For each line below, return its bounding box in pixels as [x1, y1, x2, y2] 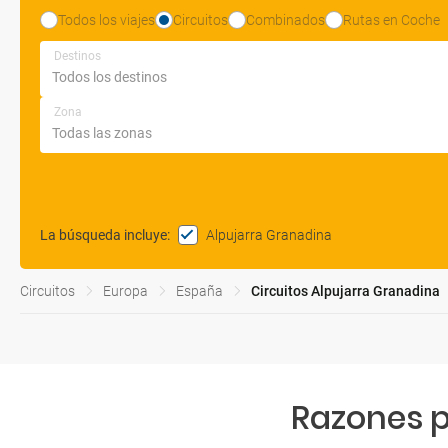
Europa [103, 283, 148, 299]
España [176, 283, 223, 299]
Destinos [54, 49, 101, 63]
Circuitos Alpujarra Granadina [251, 283, 440, 299]
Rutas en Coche [343, 12, 440, 28]
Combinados [246, 12, 325, 28]
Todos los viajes [58, 12, 155, 28]
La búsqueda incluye [40, 227, 167, 243]
